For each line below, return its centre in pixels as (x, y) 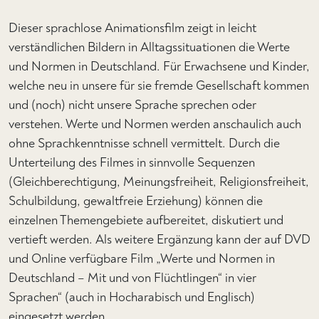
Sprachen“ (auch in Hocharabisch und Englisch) (132, 297)
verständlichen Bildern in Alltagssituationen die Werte (149, 47)
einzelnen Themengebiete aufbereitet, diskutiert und (146, 220)
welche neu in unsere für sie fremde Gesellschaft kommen (159, 86)
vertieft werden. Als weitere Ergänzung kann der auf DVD (159, 240)
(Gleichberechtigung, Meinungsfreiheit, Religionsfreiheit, (159, 182)
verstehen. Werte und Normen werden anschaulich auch (155, 124)
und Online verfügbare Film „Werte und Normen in (142, 259)
